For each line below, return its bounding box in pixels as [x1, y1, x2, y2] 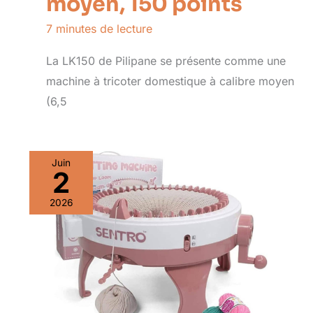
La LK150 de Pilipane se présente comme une [46, 53, 286, 68]
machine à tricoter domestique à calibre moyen [46, 73, 294, 88]
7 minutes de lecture [46, 22, 152, 36]
